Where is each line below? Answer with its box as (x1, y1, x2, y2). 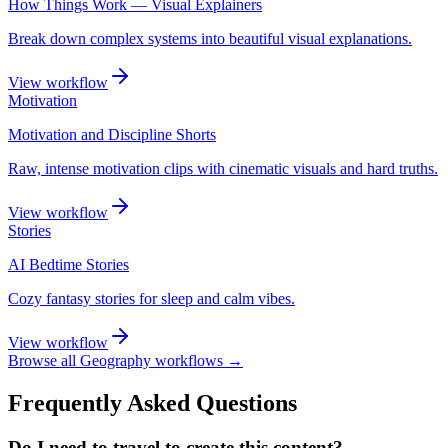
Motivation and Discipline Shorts (8, 126, 216, 144)
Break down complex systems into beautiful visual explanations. (8, 30, 412, 48)
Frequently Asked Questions (8, 390, 297, 417)
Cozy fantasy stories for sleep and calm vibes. (8, 290, 295, 308)
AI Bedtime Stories (8, 256, 129, 274)
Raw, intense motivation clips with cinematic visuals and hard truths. (8, 160, 438, 178)
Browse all (8, 352, 80, 370)
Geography (80, 352, 151, 370)
